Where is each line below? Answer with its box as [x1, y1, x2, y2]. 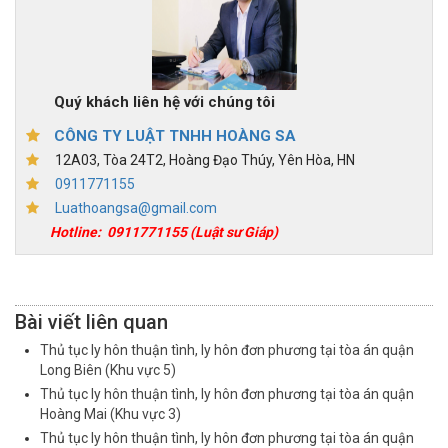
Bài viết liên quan [15, 310, 168, 335]
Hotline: [50, 223, 101, 240]
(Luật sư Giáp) [187, 223, 278, 240]
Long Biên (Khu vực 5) [40, 362, 176, 379]
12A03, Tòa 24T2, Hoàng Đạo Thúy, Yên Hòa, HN [49, 151, 355, 168]
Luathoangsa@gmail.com [55, 199, 217, 216]
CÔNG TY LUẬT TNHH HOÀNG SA [54, 126, 296, 145]
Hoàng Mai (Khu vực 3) [40, 406, 181, 423]
